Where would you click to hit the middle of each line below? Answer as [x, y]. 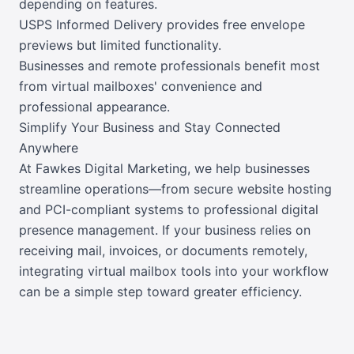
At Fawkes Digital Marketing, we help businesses [164, 169]
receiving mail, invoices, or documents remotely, [163, 251]
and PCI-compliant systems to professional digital [169, 210]
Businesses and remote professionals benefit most [169, 66]
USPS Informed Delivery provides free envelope [162, 25]
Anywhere [49, 148]
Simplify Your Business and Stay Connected [150, 128]
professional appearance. [94, 107]
